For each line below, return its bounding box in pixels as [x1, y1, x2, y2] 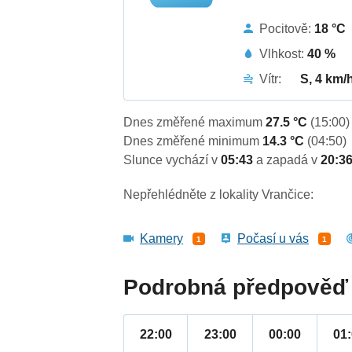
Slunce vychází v [123, 153, 222, 167]
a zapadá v [256, 153, 321, 167]
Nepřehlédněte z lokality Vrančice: [123, 188, 314, 202]
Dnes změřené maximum [123, 115, 266, 130]
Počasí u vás [237, 232, 310, 246]
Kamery [140, 232, 184, 246]
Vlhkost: [259, 46, 308, 60]
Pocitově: [259, 21, 315, 35]
